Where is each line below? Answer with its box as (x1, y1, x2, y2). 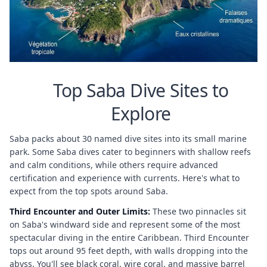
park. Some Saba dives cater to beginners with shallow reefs (10, 145, 251, 157)
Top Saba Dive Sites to (52, 77, 229, 103)
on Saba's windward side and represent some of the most (10, 218, 240, 230)
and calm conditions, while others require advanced (10, 159, 218, 170)
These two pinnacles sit (150, 205, 246, 217)
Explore (110, 101, 171, 126)
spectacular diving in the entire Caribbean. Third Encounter (10, 231, 249, 243)
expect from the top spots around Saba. (10, 185, 168, 197)
